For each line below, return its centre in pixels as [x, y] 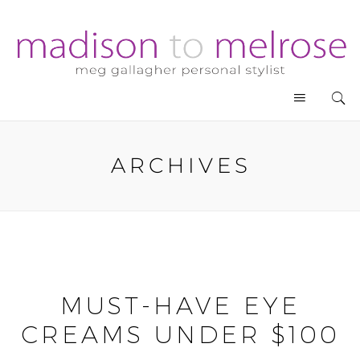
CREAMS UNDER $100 [180, 334]
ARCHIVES [181, 165]
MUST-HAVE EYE [180, 305]
